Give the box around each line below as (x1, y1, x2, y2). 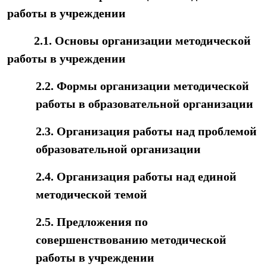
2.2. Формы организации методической (36, 79, 249, 92)
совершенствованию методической (36, 233, 226, 246)
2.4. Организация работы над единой (36, 170, 237, 183)
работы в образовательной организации (36, 97, 253, 110)
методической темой (36, 188, 147, 201)
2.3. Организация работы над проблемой (36, 125, 257, 138)
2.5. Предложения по (36, 215, 148, 228)
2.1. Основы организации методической (7, 34, 251, 47)
